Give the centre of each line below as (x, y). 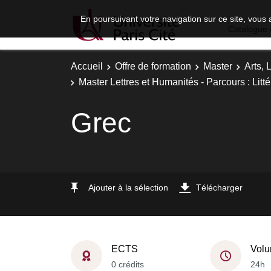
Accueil (87, 66)
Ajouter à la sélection (128, 187)
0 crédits (128, 264)
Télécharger (219, 187)
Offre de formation (153, 66)
